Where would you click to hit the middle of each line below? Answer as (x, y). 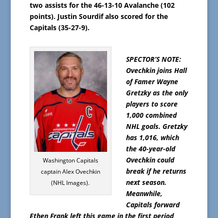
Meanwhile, (144, 193)
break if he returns (156, 171)
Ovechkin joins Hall (156, 70)
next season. (146, 182)
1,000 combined (151, 115)
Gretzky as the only (157, 92)
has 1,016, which (152, 137)
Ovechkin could (150, 160)
